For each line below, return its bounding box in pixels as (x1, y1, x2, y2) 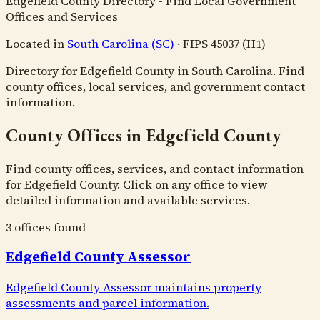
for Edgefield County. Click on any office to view (6, 176, 267, 192)
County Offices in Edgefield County (6, 124, 281, 146)
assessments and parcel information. (6, 295, 209, 311)
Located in (6, 35, 64, 51)
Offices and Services (6, 8, 118, 24)
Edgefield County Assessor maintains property (6, 279, 261, 296)
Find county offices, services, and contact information (6, 160, 304, 176)
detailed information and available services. (6, 191, 250, 208)
